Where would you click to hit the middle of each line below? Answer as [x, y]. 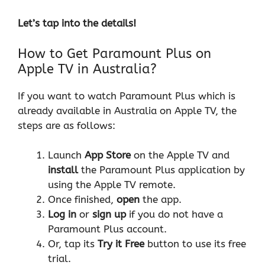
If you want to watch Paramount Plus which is [127, 96]
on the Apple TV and [180, 155]
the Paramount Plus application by [161, 170]
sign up [109, 214]
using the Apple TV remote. [113, 185]
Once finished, [82, 200]
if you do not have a [174, 214]
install [63, 170]
